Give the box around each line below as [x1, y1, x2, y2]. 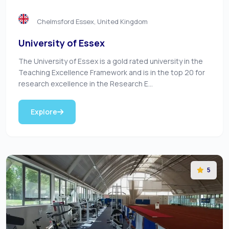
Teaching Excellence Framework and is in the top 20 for [18, 67, 205, 77]
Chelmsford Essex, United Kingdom [37, 17, 148, 26]
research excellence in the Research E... [18, 79, 153, 88]
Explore [31, 107, 57, 117]
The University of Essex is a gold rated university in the [18, 56, 203, 66]
